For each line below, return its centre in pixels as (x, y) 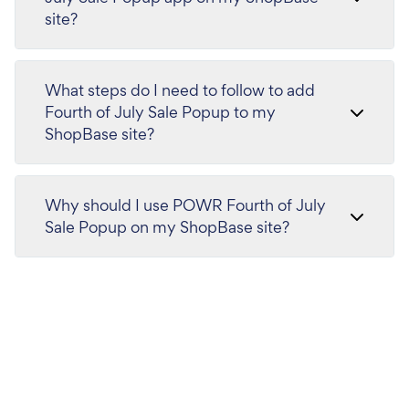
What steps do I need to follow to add (180, 90)
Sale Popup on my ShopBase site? (167, 227)
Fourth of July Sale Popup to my (160, 112)
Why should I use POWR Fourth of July (185, 205)
